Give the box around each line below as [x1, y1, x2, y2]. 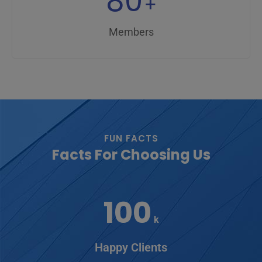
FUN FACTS [104, 132, 158, 144]
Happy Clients [95, 240, 167, 254]
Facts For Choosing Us [51, 144, 211, 164]
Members [108, 25, 154, 38]
